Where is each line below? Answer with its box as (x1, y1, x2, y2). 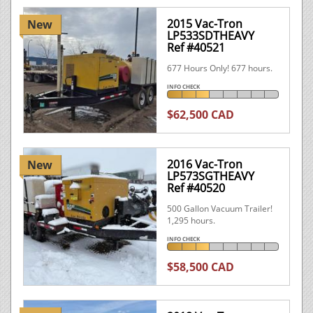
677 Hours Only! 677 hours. (167, 62, 272, 74)
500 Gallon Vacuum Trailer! (167, 203, 272, 214)
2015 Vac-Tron (167, 16, 242, 31)
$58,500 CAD (167, 259, 234, 275)
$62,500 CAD (167, 107, 234, 122)
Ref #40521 (167, 40, 225, 55)
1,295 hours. (167, 214, 215, 226)
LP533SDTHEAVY (167, 28, 254, 43)
